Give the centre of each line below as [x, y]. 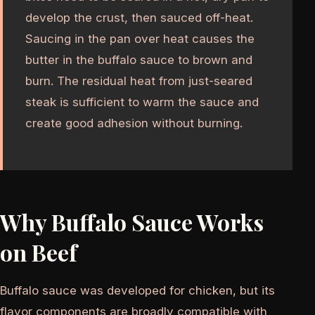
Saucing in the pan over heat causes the [140, 39]
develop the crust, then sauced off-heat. [139, 18]
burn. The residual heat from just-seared [139, 81]
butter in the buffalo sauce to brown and [139, 60]
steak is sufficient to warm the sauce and [142, 102]
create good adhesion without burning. [134, 123]
